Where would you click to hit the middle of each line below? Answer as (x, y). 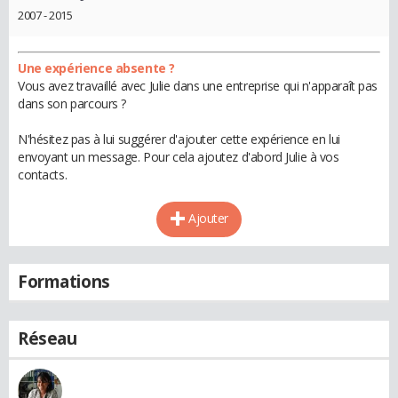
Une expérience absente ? (96, 68)
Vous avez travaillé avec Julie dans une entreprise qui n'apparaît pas (198, 86)
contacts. (43, 175)
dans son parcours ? (72, 104)
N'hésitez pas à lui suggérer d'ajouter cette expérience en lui (179, 139)
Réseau (48, 339)
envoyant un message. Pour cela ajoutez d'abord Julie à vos (179, 157)
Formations (64, 282)
